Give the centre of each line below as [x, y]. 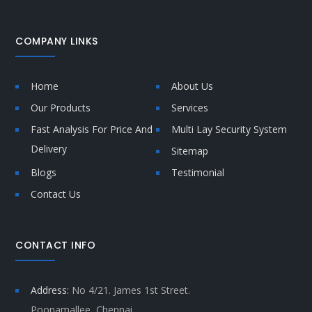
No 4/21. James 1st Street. [131, 290]
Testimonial [198, 172]
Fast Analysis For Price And [92, 129]
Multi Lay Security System [229, 129]
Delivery [49, 148]
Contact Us [56, 194]
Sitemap [190, 150]
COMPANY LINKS [57, 41]
